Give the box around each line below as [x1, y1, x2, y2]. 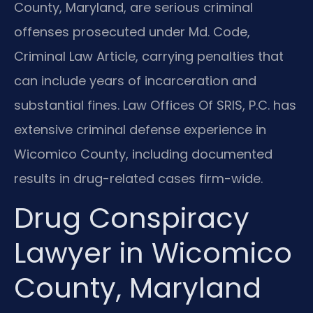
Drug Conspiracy [14, 198, 249, 238]
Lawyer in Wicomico [14, 233, 292, 272]
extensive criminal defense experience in [14, 120, 266, 138]
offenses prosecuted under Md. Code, [14, 22, 250, 41]
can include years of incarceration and [14, 71, 256, 89]
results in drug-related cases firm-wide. [14, 169, 263, 187]
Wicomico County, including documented [14, 145, 272, 163]
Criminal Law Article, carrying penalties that [14, 47, 284, 65]
